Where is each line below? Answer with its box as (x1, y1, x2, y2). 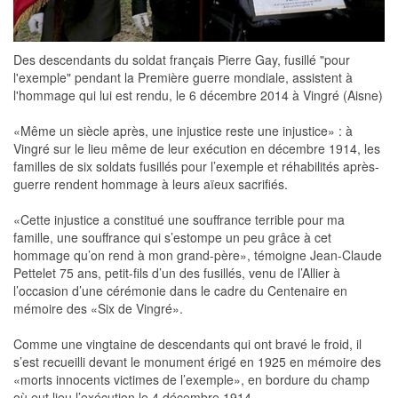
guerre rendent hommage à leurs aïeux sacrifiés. (13, 175, 288, 194)
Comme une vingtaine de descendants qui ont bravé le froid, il (13, 335, 362, 354)
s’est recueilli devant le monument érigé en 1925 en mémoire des (13, 353, 381, 371)
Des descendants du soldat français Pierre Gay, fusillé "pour (13, 51, 350, 69)
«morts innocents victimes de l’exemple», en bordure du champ (13, 370, 370, 389)
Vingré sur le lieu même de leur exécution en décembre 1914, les (13, 139, 380, 158)
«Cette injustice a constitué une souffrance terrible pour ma (13, 211, 345, 229)
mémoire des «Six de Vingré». (13, 299, 183, 318)
